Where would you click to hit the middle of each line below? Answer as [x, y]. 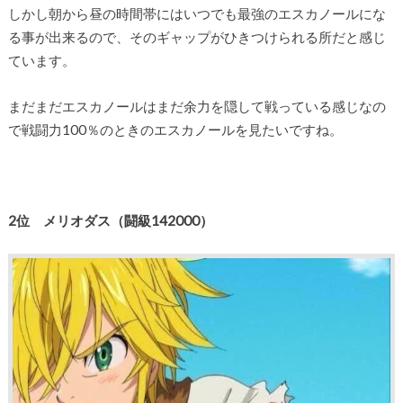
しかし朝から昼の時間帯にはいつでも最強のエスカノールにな [197, 14]
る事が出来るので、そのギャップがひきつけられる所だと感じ [197, 37]
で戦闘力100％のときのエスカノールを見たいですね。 [175, 129]
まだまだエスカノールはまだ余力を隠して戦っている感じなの [197, 106]
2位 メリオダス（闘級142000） [110, 220]
